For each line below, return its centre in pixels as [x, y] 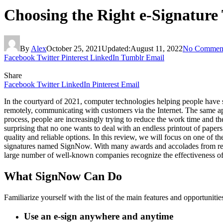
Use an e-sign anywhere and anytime [99, 217]
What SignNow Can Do [63, 176]
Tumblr [132, 57]
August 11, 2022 [157, 48]
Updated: [116, 48]
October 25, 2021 [74, 48]
